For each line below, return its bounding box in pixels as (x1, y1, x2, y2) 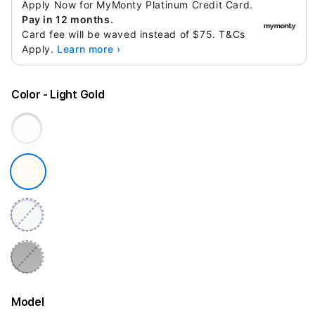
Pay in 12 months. (22, 13, 114, 25)
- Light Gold (43, 88, 105, 101)
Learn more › (57, 43, 121, 55)
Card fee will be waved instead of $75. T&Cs (22, 28, 245, 40)
